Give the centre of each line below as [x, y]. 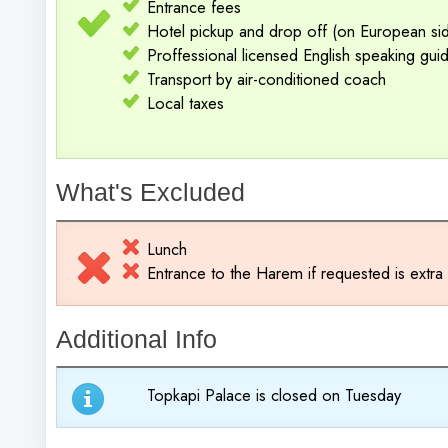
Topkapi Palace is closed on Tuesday [274, 394]
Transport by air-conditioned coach [266, 79]
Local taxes [185, 103]
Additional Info [136, 339]
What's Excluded [150, 193]
